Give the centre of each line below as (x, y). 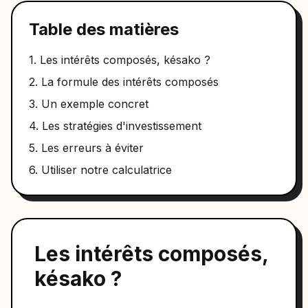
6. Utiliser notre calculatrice (100, 170)
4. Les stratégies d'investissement (115, 126)
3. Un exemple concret (89, 104)
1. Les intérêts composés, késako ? (120, 60)
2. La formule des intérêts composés (124, 82)
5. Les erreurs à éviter (86, 148)
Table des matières (104, 29)
